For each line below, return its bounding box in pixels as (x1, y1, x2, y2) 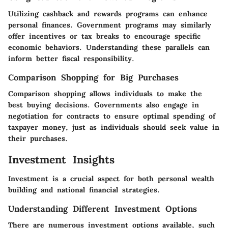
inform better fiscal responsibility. (8, 53, 134, 63)
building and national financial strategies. (8, 185, 160, 195)
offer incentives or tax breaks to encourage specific (8, 31, 201, 41)
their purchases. (8, 133, 68, 143)
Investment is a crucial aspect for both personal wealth (8, 174, 214, 184)
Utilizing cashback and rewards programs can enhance (8, 9, 208, 18)
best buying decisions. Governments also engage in (8, 100, 199, 109)
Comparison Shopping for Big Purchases (8, 72, 179, 82)
